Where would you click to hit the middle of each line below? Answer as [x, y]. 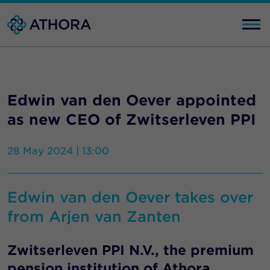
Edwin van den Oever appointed [132, 100]
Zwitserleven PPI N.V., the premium [130, 250]
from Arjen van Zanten [94, 217]
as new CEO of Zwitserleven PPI [132, 120]
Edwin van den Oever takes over [130, 197]
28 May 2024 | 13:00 [58, 151]
